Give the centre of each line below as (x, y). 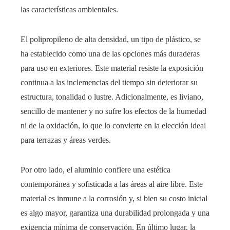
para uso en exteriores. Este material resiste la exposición (112, 68)
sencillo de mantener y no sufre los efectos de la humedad (113, 111)
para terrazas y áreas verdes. (66, 140)
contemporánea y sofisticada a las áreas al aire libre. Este (112, 184)
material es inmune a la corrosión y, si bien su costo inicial (114, 199)
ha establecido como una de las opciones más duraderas (110, 54)
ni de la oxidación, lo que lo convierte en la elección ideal (113, 126)
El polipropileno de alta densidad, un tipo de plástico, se (111, 40)
